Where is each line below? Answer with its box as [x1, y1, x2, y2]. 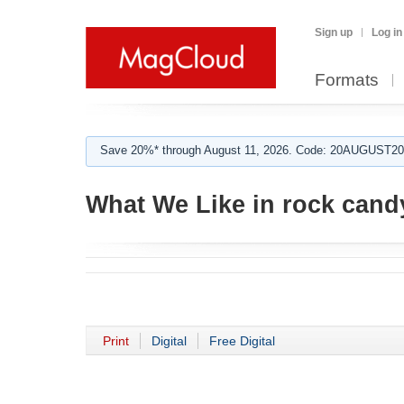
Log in [372, 26, 402, 39]
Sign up [315, 26, 353, 39]
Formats [315, 70, 379, 89]
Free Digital [209, 334, 275, 348]
